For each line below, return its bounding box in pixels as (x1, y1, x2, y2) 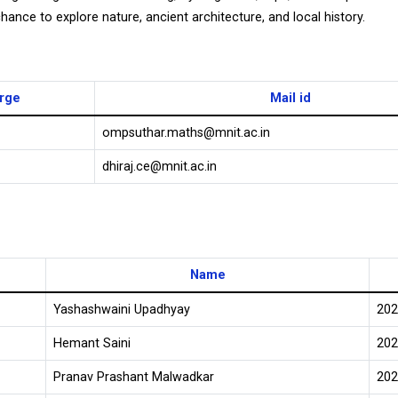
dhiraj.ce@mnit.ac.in (102, 159, 217, 174)
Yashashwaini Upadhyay (53, 302, 190, 317)
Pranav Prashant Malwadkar (53, 370, 214, 385)
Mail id (270, 91, 311, 106)
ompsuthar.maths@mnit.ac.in (102, 125, 270, 140)
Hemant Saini (53, 336, 131, 351)
